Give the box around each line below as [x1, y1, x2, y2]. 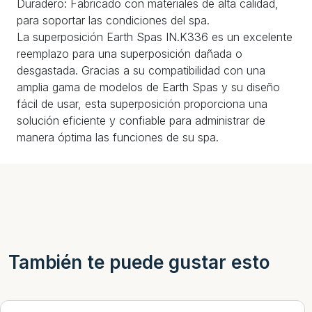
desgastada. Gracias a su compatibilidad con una [17, 63, 265, 77]
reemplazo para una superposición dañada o [17, 46, 242, 61]
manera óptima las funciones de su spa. [17, 130, 219, 144]
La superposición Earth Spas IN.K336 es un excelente [17, 29, 292, 44]
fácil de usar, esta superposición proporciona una [17, 96, 267, 111]
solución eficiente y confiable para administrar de [17, 113, 265, 127]
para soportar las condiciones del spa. [17, 13, 210, 27]
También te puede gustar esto [8, 251, 270, 273]
